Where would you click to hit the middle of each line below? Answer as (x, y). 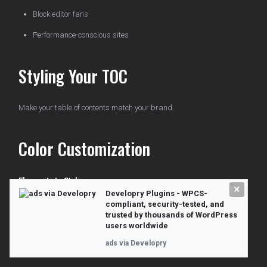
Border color (53, 229)
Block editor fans (60, 14)
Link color (48, 250)
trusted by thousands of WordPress (171, 215)
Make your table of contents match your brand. (96, 108)
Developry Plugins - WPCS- (156, 193)
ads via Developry (136, 243)
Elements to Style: (52, 181)
